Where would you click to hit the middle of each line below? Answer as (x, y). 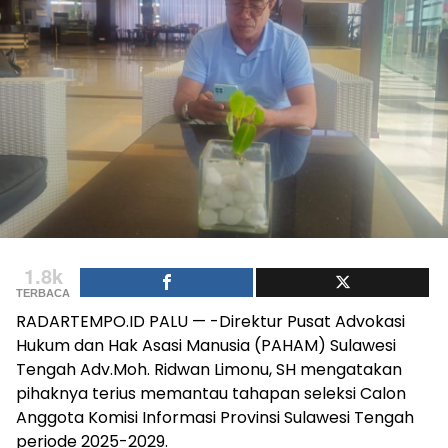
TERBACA (43, 292)
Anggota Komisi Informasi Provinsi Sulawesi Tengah (215, 417)
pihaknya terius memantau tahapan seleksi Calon (211, 393)
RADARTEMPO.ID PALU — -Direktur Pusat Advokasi (210, 321)
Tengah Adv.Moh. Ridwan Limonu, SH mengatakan (209, 369)
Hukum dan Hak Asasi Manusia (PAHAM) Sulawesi (206, 345)
